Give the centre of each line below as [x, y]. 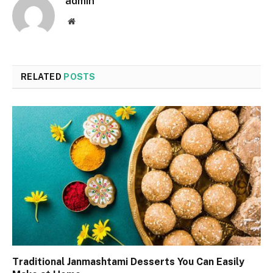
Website [88, 20]
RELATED [42, 76]
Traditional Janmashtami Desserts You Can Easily [128, 262]
